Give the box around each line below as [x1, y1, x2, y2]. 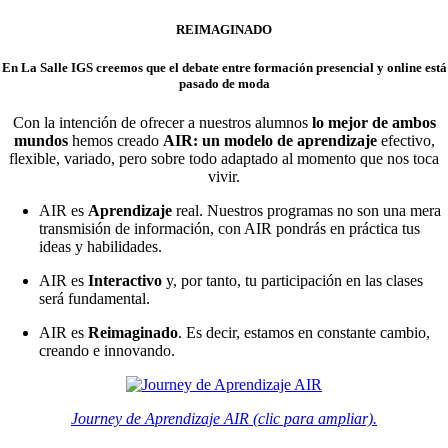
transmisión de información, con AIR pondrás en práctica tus [39, 220, 421, 238]
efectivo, [376, 132, 435, 150]
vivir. [208, 168, 240, 186]
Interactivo [88, 272, 163, 290]
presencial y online [315, 60, 422, 76]
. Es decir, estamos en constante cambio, [178, 324, 431, 342]
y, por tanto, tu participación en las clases [162, 272, 424, 290]
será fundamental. [39, 290, 151, 308]
